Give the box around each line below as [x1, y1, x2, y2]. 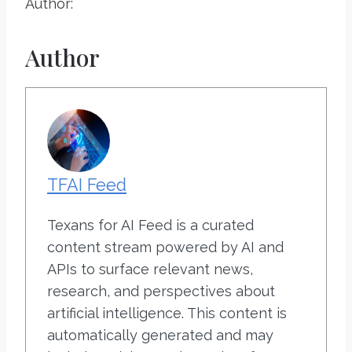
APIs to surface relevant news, [47, 261, 253, 277]
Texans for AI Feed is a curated [47, 217, 254, 233]
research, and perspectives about [47, 283, 275, 299]
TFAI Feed [47, 175, 126, 195]
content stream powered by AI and [47, 239, 284, 255]
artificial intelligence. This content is [47, 305, 287, 321]
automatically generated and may [47, 327, 273, 343]
